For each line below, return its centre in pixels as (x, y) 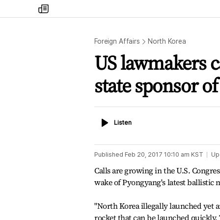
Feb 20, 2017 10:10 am (157, 154)
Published (109, 154)
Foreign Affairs (117, 41)
